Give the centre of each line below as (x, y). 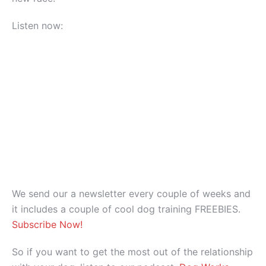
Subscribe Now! (47, 225)
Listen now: (37, 26)
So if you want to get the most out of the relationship (132, 252)
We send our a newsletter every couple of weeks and (131, 194)
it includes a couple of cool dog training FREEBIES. (126, 209)
